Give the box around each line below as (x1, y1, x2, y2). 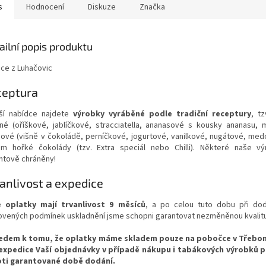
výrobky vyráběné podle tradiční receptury (73, 107, 252, 120)
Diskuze (88, 1, 116, 14)
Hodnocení (26, 1, 64, 14)
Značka (140, 1, 165, 14)
